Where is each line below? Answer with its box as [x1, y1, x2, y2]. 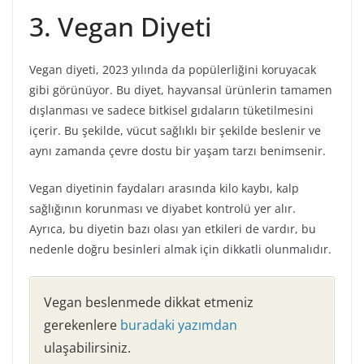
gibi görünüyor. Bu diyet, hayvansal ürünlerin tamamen [29, 81, 332, 97]
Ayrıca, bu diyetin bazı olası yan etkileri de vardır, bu [29, 220, 316, 236]
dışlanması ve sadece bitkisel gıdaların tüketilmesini [29, 102, 314, 118]
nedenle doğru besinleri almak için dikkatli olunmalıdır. [29, 240, 331, 257]
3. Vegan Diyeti [29, 8, 212, 44]
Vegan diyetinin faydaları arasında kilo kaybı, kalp [29, 180, 299, 196]
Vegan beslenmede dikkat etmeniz [44, 292, 253, 311]
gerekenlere [44, 315, 120, 334]
